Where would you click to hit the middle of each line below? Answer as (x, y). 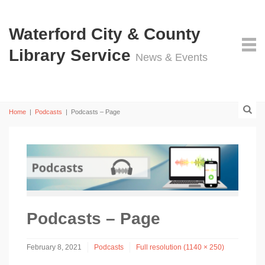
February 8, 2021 (54, 248)
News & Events (172, 57)
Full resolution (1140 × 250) (180, 248)
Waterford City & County (105, 34)
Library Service (72, 55)
